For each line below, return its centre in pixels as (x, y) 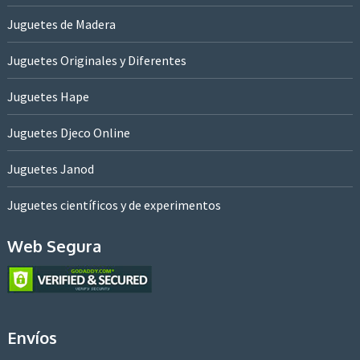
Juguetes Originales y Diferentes (96, 61)
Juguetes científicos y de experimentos (114, 205)
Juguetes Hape (48, 97)
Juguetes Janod (50, 169)
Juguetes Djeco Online (68, 133)
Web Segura (54, 246)
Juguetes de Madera (61, 25)
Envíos (32, 338)
